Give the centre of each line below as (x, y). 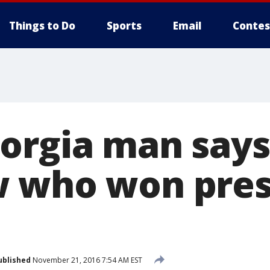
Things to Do (42, 26)
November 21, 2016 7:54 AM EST (86, 260)
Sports (124, 26)
